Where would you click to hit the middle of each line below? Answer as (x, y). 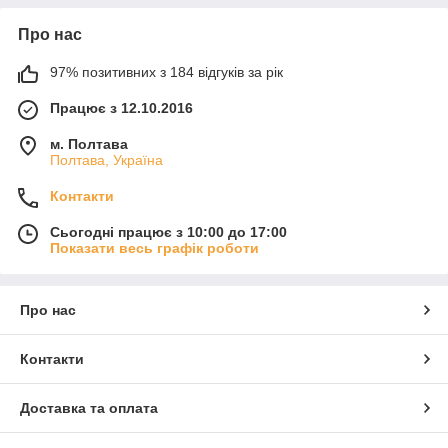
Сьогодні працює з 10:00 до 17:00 (168, 231)
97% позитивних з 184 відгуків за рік (166, 71)
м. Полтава (89, 143)
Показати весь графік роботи (154, 247)
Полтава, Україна (106, 159)
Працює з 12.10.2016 (121, 107)
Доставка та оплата (89, 407)
